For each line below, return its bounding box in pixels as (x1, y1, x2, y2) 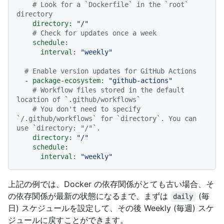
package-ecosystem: (32, 76, 104, 85)
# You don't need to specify (32, 105, 140, 113)
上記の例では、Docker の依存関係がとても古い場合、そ (8, 179, 214, 189)
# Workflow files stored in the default (32, 86, 184, 94)
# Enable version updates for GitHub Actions (24, 67, 196, 75)
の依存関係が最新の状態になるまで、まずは (8, 191, 170, 201)
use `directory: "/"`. (16, 124, 100, 132)
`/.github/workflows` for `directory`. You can (16, 114, 196, 123)
